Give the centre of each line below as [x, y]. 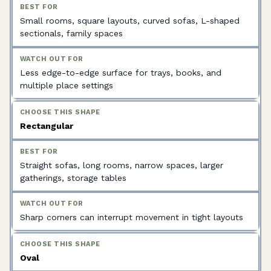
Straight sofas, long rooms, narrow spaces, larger [122, 165]
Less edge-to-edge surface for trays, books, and [121, 73]
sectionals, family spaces [71, 33]
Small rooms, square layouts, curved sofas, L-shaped [130, 21]
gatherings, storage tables [73, 178]
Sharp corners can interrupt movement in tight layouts [132, 217]
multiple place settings [67, 85]
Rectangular [47, 126]
